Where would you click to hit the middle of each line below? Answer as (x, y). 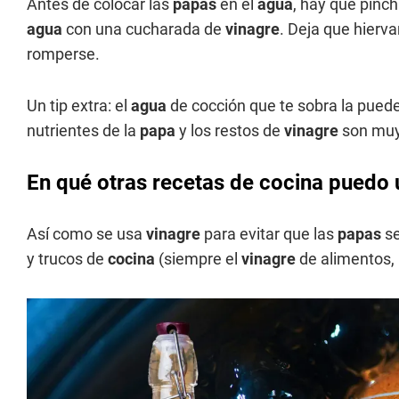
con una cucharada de (144, 28)
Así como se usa (86, 233)
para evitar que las (269, 233)
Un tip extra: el (79, 105)
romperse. (63, 53)
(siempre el (198, 258)
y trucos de (67, 258)
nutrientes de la (83, 130)
